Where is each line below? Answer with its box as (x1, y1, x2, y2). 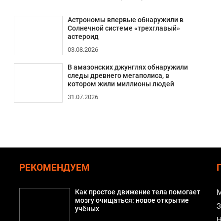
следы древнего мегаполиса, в (67, 71, 169, 80)
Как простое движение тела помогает (74, 187, 200, 196)
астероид (67, 32, 99, 41)
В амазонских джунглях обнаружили (67, 63, 188, 72)
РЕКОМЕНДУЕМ (19, 162, 90, 173)
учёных (74, 204, 99, 213)
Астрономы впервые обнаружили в (67, 15, 184, 24)
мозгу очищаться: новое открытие (74, 196, 189, 205)
